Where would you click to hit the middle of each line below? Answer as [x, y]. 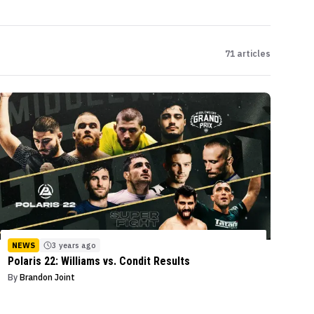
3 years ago [74, 245]
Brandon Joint [48, 277]
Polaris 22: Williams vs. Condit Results [99, 261]
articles [253, 53]
